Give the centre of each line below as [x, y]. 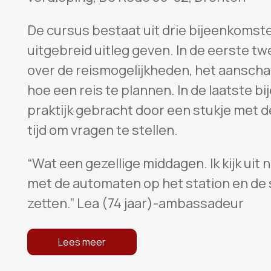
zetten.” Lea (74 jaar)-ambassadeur [135, 204]
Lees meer [82, 242]
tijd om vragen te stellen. [102, 130]
